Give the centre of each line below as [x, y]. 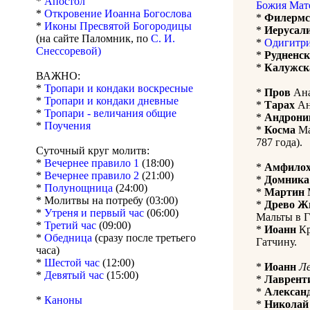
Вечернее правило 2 [93, 176]
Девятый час [75, 275]
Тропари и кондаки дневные [111, 101]
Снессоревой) [69, 51]
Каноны [63, 300]
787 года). [279, 143]
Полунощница [80, 188]
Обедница [68, 238]
